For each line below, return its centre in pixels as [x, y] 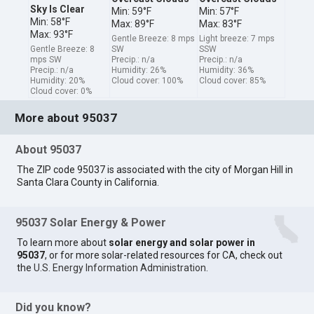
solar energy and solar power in [182, 242]
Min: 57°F [219, 11]
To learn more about [63, 242]
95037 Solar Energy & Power [91, 222]
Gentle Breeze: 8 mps [153, 38]
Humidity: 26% [139, 70]
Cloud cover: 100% [148, 80]
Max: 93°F [52, 34]
